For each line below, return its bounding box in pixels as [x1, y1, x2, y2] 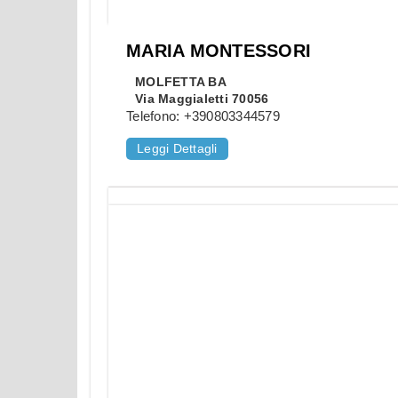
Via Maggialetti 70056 [135, 92, 269, 107]
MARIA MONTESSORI [126, 41, 311, 61]
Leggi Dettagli [137, 141, 218, 156]
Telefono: [126, 108, 184, 124]
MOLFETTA [135, 75, 204, 90]
